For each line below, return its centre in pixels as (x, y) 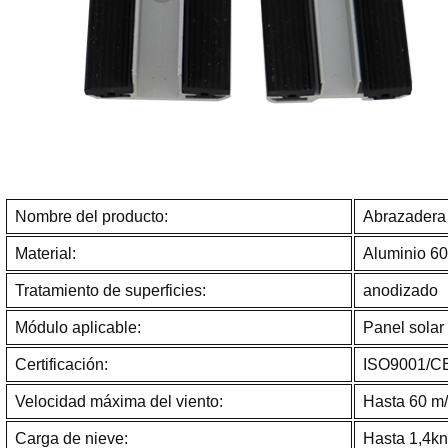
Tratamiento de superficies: (110, 290)
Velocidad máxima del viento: (118, 401)
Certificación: (61, 364)
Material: (45, 253)
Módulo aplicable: (77, 327)
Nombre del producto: (91, 216)
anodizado (400, 290)
